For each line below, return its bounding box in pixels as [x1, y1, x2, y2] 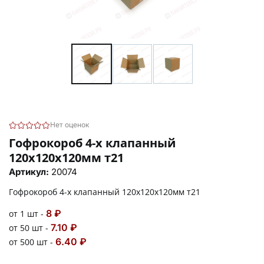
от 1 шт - [9, 207, 46, 219]
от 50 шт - [9, 222, 51, 233]
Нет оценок [50, 120, 90, 129]
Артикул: [9, 166, 51, 177]
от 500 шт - [9, 236, 55, 247]
